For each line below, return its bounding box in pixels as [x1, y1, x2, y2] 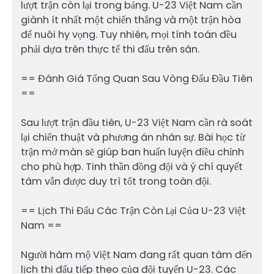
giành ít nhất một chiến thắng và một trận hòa [21, 12, 241, 27]
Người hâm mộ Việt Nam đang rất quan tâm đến [21, 248, 252, 262]
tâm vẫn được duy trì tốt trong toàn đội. [21, 174, 211, 188]
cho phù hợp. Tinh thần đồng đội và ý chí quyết [21, 159, 243, 174]
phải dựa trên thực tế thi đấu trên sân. [21, 42, 199, 56]
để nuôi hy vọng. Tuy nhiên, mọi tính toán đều [21, 27, 237, 42]
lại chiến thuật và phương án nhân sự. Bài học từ [21, 130, 245, 144]
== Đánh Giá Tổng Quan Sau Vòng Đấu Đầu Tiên [21, 71, 253, 86]
